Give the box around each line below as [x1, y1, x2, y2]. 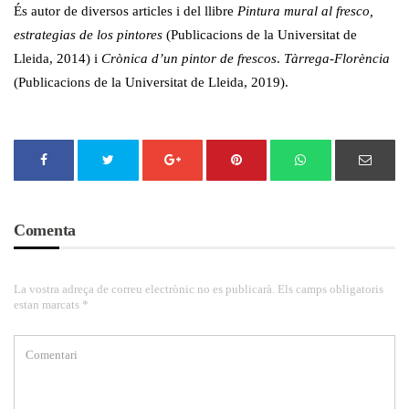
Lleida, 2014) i [14, 51, 101, 67]
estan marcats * [14, 298, 89, 312]
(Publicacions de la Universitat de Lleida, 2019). [14, 75, 288, 90]
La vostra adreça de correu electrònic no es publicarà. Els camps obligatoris [14, 282, 383, 297]
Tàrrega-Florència [284, 51, 390, 67]
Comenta [14, 221, 76, 240]
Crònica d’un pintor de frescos [101, 51, 277, 67]
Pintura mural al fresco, [237, 4, 373, 19]
